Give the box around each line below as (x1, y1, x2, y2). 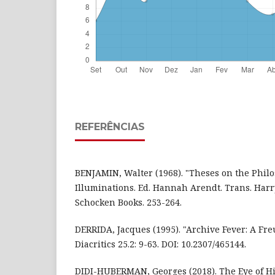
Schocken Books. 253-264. (75, 196, 182, 208)
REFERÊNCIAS (75, 120, 145, 133)
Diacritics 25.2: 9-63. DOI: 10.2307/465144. (75, 238, 246, 250)
